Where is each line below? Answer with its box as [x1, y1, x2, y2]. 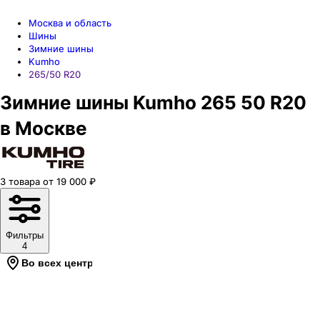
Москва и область [29, 17, 111, 29]
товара [9, 176, 40, 187]
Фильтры [6, 230, 44, 241]
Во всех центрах [21, 257, 105, 269]
